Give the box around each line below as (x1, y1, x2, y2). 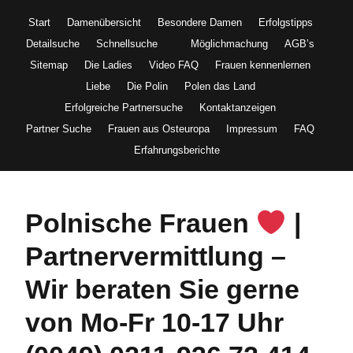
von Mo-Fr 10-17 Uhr (25, 307, 284, 338)
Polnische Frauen (25, 208, 256, 239)
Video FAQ (149, 58, 199, 71)
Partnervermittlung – (25, 241, 286, 272)
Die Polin (126, 80, 168, 92)
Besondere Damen (157, 16, 242, 28)
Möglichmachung (191, 37, 268, 50)
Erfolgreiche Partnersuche (65, 101, 183, 113)
